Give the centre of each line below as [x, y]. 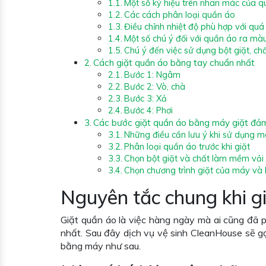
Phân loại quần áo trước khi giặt [187, 146]
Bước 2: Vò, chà [154, 86]
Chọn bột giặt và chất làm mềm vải [194, 158]
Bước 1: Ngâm [152, 74]
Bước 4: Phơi [148, 110]
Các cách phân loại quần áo [179, 14]
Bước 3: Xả [145, 98]
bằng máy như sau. [101, 246]
